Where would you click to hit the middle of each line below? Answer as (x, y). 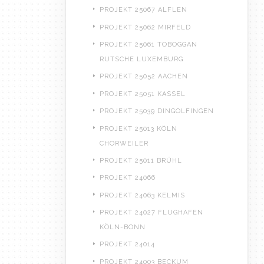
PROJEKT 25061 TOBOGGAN (148, 44)
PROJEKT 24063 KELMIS (142, 195)
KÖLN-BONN (123, 227)
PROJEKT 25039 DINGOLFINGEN (157, 111)
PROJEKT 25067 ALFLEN (143, 10)
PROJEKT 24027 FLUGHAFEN (151, 212)
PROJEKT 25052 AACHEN (144, 77)
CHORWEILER (124, 143)
